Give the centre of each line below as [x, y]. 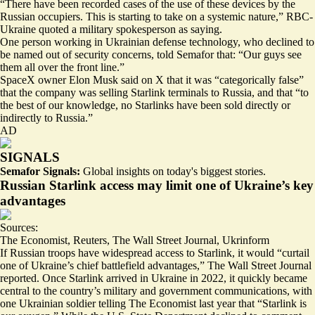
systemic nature [242, 16]
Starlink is [284, 303]
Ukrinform [246, 240]
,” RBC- [294, 16]
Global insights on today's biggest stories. [173, 171]
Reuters [90, 240]
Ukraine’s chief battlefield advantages [114, 265]
